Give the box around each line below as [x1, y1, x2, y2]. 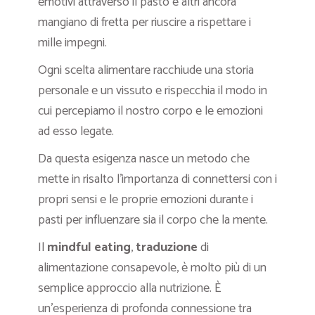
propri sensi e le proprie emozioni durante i [38, 189, 253, 211]
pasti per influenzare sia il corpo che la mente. [38, 210, 268, 231]
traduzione [136, 237, 198, 259]
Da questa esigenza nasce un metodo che [38, 148, 250, 170]
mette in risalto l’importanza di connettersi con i [38, 169, 277, 191]
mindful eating [47, 237, 131, 259]
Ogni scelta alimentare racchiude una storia [38, 60, 254, 82]
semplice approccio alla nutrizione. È [38, 278, 221, 300]
